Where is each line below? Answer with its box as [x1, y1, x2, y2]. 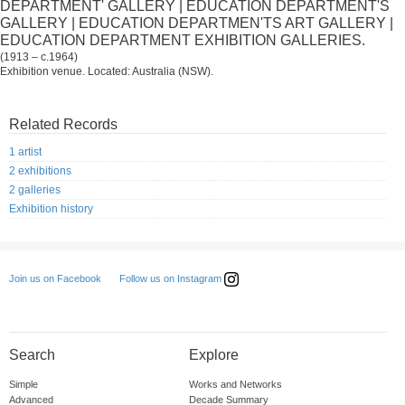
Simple [9, 379, 38, 391]
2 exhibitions [9, 165, 71, 178]
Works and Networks [188, 379, 282, 391]
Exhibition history [9, 202, 93, 216]
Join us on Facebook [9, 273, 101, 285]
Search [9, 347, 55, 363]
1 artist [9, 146, 42, 159]
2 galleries [9, 184, 61, 197]
